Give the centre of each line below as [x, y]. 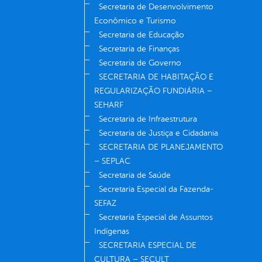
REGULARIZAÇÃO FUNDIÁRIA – [153, 91]
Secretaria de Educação [142, 35]
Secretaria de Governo [140, 63]
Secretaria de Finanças [139, 49]
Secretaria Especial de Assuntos [156, 218]
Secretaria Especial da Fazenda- [156, 189]
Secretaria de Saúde [135, 175]
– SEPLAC [112, 161]
